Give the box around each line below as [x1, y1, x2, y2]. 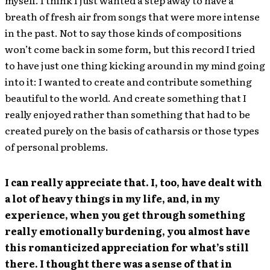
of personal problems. [5, 139, 108, 154]
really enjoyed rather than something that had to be [5, 107, 250, 121]
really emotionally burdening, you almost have [5, 224, 250, 238]
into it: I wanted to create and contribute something [5, 74, 252, 89]
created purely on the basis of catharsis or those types [5, 123, 259, 137]
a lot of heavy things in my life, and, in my [5, 191, 220, 206]
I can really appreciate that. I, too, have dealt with [5, 175, 262, 189]
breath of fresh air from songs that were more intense [5, 9, 260, 24]
